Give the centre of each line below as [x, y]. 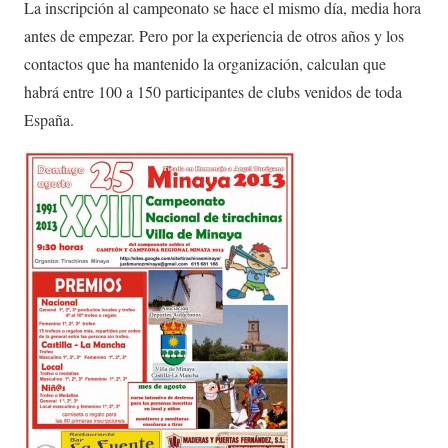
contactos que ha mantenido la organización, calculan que [205, 63]
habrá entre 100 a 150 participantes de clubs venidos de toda [213, 91]
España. [49, 119]
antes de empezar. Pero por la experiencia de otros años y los [214, 35]
